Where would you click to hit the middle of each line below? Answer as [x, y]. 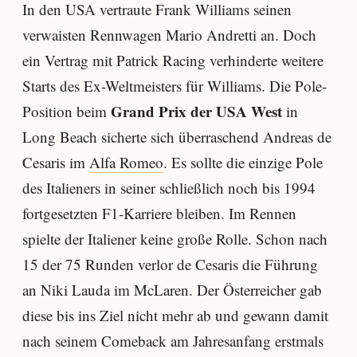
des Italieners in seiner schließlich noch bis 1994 [169, 187]
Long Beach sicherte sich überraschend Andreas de [177, 136]
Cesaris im [56, 162]
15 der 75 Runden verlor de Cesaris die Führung [170, 264]
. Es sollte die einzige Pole [243, 162]
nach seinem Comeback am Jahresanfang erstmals [173, 340]
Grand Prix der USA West [196, 111]
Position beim [67, 111]
